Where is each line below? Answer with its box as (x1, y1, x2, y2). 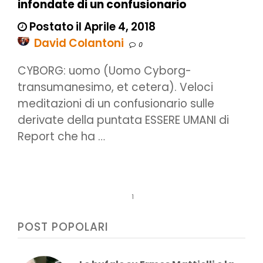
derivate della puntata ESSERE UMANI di (18, 112, 229, 129)
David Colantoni (34, 35, 124, 51)
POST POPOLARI (18, 218, 109, 235)
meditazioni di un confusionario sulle (18, 96, 214, 112)
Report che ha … (18, 129, 105, 145)
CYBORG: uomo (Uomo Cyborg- (18, 63, 191, 79)
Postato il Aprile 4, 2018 (27, 19, 156, 35)
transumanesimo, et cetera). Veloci (18, 79, 213, 96)
